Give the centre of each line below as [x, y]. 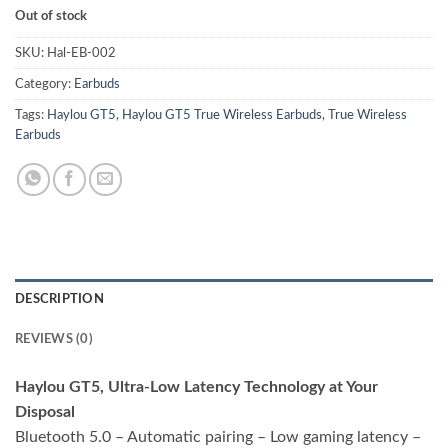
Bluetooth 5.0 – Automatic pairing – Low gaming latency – [218, 437]
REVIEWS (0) [54, 339]
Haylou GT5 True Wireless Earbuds [222, 115]
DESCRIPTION [59, 299]
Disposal [45, 412]
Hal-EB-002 [81, 53]
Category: [44, 84]
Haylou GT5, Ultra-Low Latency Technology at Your [196, 387]
